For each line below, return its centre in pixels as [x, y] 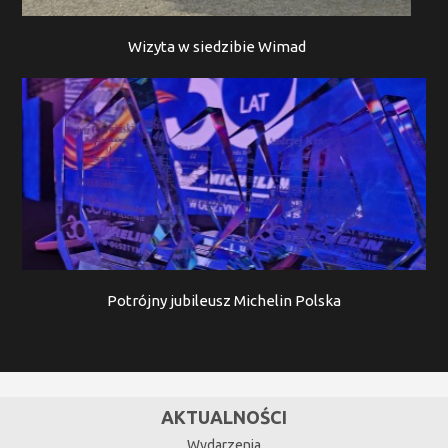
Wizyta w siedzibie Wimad [216, 46]
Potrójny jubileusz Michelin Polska [224, 300]
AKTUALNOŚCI [224, 417]
